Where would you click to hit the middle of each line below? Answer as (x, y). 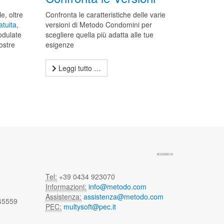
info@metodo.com (117, 186)
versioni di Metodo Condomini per (98, 24)
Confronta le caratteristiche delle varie (105, 14)
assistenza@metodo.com (123, 196)
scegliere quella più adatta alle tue (99, 34)
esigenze (59, 44)
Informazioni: (66, 186)
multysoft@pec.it (90, 206)
